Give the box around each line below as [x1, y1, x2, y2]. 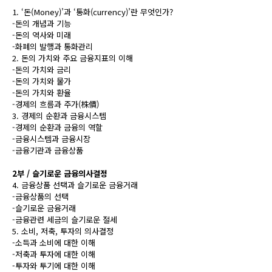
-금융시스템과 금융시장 [12, 133, 90, 144]
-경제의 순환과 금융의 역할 [12, 121, 103, 133]
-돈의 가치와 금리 [12, 64, 71, 75]
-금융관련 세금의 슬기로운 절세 [12, 214, 117, 225]
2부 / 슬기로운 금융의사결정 [12, 168, 107, 179]
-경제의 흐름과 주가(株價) [12, 98, 99, 110]
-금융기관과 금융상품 [12, 144, 83, 156]
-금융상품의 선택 [12, 191, 69, 202]
